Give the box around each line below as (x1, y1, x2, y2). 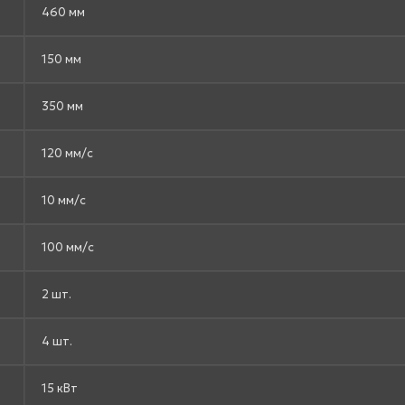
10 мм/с (42, 192, 86, 208)
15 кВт (42, 380, 78, 396)
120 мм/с (42, 145, 93, 161)
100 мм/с (42, 239, 94, 255)
